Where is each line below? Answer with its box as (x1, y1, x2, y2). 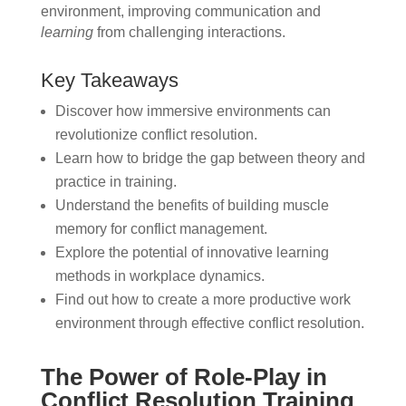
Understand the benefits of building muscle (54, 197, 329, 213)
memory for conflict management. (54, 220, 267, 237)
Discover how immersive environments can (54, 102, 331, 119)
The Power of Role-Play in (40, 362, 327, 391)
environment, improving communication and (40, 3, 321, 19)
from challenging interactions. (92, 24, 285, 40)
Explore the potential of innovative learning (54, 244, 329, 260)
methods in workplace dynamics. (54, 267, 265, 284)
